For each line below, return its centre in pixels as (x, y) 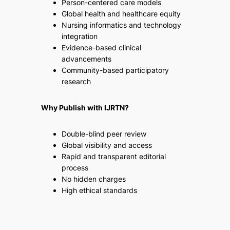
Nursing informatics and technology (121, 25)
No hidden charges (93, 179)
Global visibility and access (107, 145)
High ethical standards (99, 190)
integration (79, 36)
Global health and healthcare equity (121, 14)
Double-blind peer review (104, 133)
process (75, 167)
